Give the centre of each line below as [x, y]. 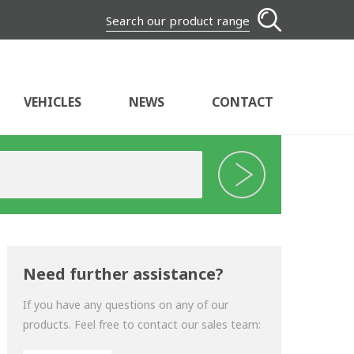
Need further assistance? [124, 274]
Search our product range [178, 21]
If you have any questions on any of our [126, 305]
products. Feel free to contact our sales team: [142, 324]
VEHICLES [53, 102]
